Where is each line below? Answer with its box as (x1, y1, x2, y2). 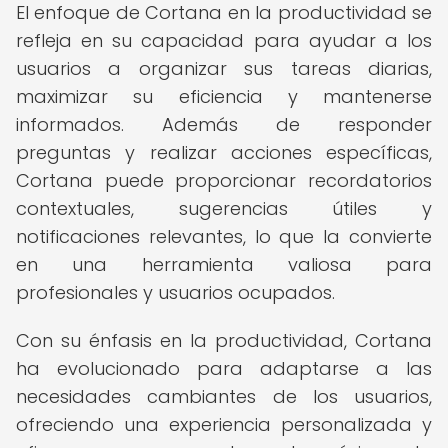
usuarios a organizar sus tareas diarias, (16, 56, 432, 81)
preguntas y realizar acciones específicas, (16, 140, 432, 165)
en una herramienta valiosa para (16, 252, 432, 277)
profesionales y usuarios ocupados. (16, 280, 335, 305)
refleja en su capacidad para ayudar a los (16, 28, 432, 53)
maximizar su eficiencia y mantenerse (16, 84, 432, 109)
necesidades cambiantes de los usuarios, (16, 384, 432, 409)
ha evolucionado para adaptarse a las (16, 356, 432, 381)
